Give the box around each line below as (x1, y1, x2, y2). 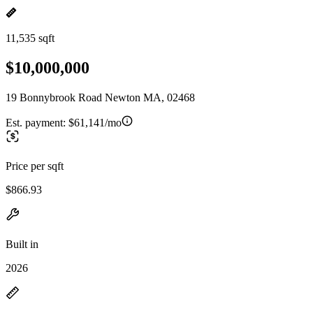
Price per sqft (6, 159, 64, 172)
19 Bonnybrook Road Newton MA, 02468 (6, 91, 195, 103)
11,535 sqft (6, 32, 54, 44)
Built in (6, 238, 38, 250)
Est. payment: (6, 116, 68, 129)
